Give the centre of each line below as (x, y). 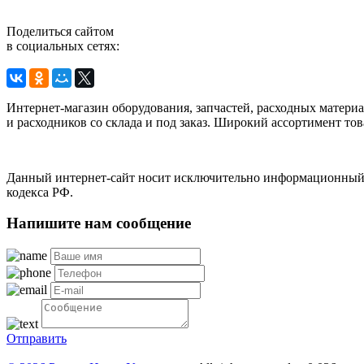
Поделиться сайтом (60, 31)
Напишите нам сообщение (99, 223)
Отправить (37, 339)
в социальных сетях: (63, 45)
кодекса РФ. (40, 192)
